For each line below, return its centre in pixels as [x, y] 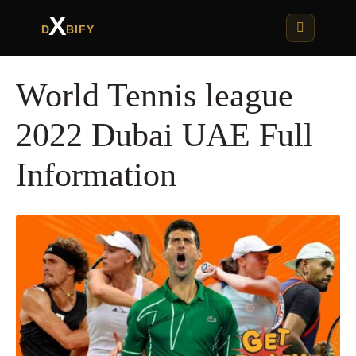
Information [96, 175]
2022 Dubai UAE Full [164, 135]
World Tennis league [155, 95]
